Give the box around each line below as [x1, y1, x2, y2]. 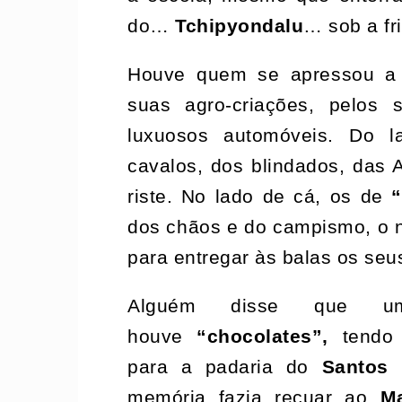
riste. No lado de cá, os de [127, 185, 392, 207]
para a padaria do [127, 355, 322, 378]
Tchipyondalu [175, 14, 304, 37]
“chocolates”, [197, 325, 328, 347]
